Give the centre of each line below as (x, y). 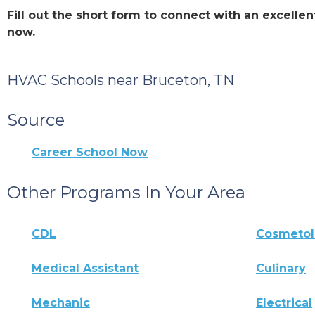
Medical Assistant (85, 268)
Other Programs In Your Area (126, 192)
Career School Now (90, 152)
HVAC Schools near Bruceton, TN (121, 80)
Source (36, 120)
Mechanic (61, 302)
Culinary (281, 268)
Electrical (284, 302)
